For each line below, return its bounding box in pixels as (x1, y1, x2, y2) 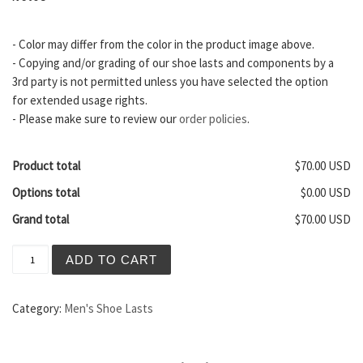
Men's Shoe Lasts (64, 301, 153, 317)
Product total (12, 158, 80, 174)
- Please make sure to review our (12, 111, 179, 127)
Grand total (12, 211, 69, 228)
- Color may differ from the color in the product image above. (12, 36, 314, 53)
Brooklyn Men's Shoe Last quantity (11, 246, 225, 258)
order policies (179, 111, 247, 127)
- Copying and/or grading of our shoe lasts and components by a (12, 55, 334, 71)
